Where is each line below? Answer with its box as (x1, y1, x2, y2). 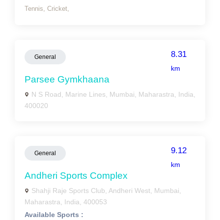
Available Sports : (25, 211, 83, 219)
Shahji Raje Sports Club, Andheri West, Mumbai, (31, 187, 181, 194)
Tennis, (25, 5, 47, 12)
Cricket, (47, 5, 69, 12)
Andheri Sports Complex (25, 170, 128, 181)
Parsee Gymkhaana (25, 74, 110, 84)
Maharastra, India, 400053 (25, 198, 107, 206)
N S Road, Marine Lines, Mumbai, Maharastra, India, (31, 90, 195, 98)
